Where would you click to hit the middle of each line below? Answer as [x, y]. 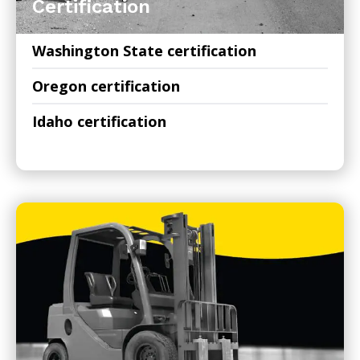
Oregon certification [106, 86]
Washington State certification [144, 50]
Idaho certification [99, 121]
